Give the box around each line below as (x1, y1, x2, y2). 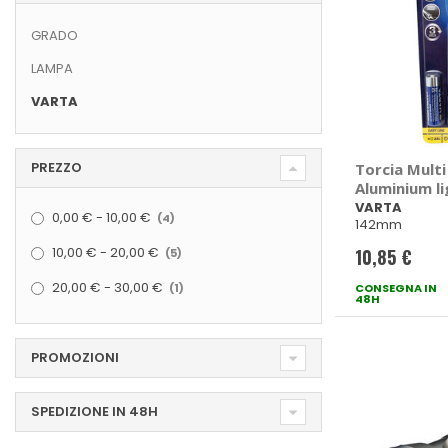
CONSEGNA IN (354, 280, 437, 297)
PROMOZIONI (31, 348, 119, 368)
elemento (15, 270, 77, 287)
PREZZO (31, 158, 82, 178)
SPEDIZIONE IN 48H (31, 402, 158, 422)
